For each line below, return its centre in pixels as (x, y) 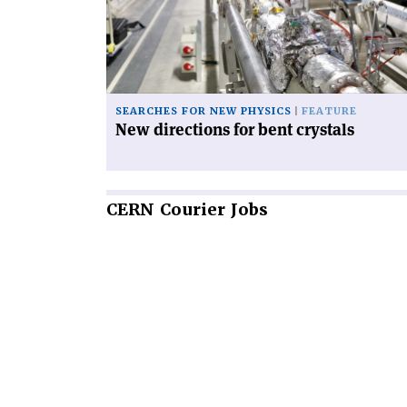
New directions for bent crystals (235, 129)
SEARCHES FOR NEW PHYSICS (203, 111)
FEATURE (329, 111)
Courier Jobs (211, 209)
